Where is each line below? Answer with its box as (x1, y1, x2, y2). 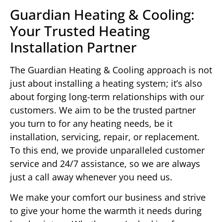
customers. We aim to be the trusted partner (10, 104, 196, 116)
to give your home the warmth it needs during (10, 205, 202, 217)
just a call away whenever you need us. (10, 170, 172, 183)
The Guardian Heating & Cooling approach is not (10, 63, 212, 76)
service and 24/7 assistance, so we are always (10, 157, 200, 169)
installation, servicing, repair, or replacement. (10, 130, 200, 143)
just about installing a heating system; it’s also (10, 77, 202, 89)
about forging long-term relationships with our (10, 90, 204, 103)
